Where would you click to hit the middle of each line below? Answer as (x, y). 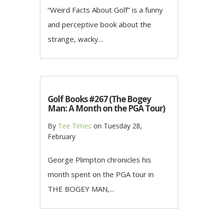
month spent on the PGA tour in (101, 174)
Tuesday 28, (123, 126)
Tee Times (75, 126)
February (62, 137)
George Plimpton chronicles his (100, 160)
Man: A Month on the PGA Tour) (106, 109)
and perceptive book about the (100, 25)
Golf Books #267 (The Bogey (99, 99)
